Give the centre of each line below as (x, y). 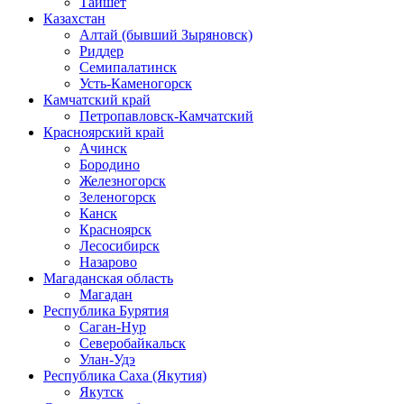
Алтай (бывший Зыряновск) (166, 34)
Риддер (101, 50)
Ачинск (103, 148)
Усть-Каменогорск (136, 83)
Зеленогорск (118, 197)
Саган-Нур (113, 326)
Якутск (101, 391)
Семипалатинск (128, 67)
